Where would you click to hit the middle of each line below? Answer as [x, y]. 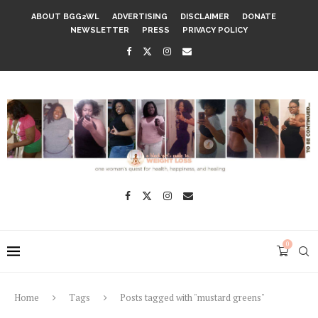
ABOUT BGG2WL [65, 17]
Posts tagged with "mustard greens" [192, 297]
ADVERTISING [140, 17]
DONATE [259, 17]
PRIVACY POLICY [215, 30]
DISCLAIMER [205, 17]
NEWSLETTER [100, 30]
